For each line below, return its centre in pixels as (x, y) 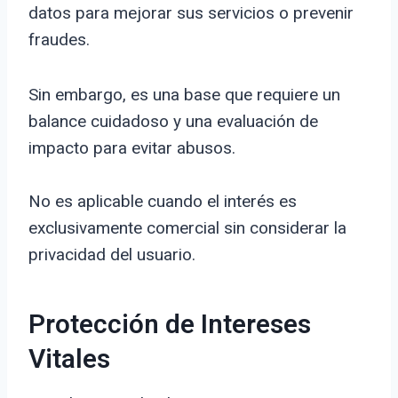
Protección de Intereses (170, 326)
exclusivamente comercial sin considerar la (187, 228)
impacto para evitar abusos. (132, 148)
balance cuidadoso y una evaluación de (173, 122)
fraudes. (59, 40)
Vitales (69, 360)
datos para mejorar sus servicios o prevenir (191, 13)
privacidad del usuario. (112, 255)
